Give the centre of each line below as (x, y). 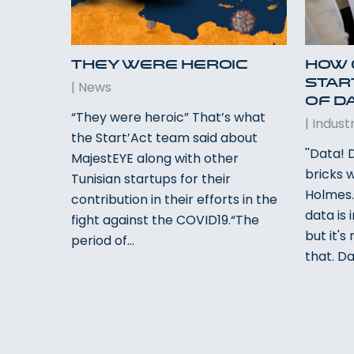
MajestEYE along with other (155, 158)
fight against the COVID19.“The (166, 220)
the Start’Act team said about (165, 137)
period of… (103, 240)
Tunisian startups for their (151, 179)
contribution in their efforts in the (175, 199)
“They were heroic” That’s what (169, 117)
